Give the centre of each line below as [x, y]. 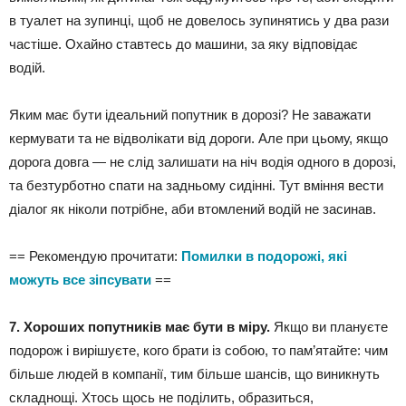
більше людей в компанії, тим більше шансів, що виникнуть [194, 374]
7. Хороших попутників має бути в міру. [140, 327]
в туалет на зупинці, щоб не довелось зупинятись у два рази [199, 21]
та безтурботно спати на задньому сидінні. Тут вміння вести [196, 186]
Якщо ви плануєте [329, 327]
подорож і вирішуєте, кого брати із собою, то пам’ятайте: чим [198, 351]
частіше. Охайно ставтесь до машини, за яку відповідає [184, 44]
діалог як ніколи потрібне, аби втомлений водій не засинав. [193, 209]
